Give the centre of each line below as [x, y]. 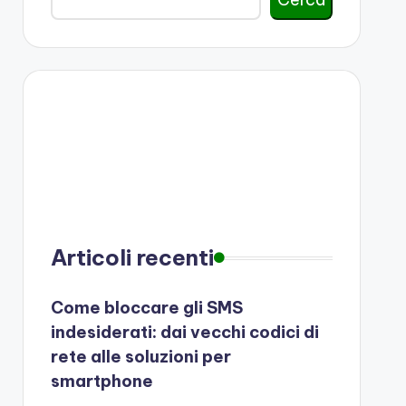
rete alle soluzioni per [140, 357]
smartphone [101, 381]
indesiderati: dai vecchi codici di [184, 332]
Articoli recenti [132, 257]
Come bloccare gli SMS [146, 308]
